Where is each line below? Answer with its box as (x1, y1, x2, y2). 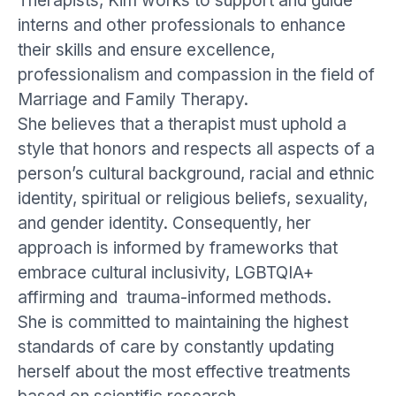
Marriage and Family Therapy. (18, 88, 248, 110)
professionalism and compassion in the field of (18, 64, 375, 85)
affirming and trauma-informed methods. (18, 286, 331, 308)
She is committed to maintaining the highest (18, 311, 348, 332)
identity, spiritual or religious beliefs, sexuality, (18, 187, 368, 209)
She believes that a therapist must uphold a (18, 113, 346, 134)
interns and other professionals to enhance (18, 14, 346, 35)
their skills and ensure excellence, (18, 39, 275, 60)
